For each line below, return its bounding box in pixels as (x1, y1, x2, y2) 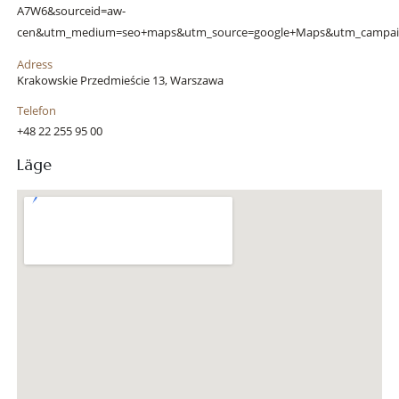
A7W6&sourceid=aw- (16, 3, 126, 20)
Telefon (16, 102, 56, 119)
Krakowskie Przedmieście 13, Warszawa (16, 72, 224, 89)
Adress (16, 56, 53, 73)
